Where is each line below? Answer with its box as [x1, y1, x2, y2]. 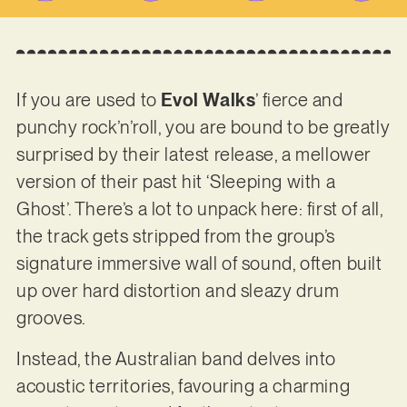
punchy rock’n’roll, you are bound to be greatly [15, 116, 391, 139]
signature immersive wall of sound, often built [15, 253, 382, 275]
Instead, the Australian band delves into [15, 347, 336, 370]
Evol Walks [161, 89, 256, 112]
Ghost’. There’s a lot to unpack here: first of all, [15, 198, 383, 221]
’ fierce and [255, 89, 343, 112]
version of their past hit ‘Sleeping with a [15, 171, 336, 194]
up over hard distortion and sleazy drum [15, 280, 340, 303]
